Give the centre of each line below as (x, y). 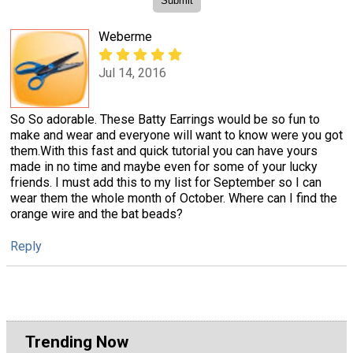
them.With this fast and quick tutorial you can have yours (164, 150)
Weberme (125, 36)
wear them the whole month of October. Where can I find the (174, 198)
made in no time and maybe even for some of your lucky (164, 166)
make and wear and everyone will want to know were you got (176, 135)
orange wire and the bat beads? (97, 214)
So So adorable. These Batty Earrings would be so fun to (165, 119)
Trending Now (77, 342)
